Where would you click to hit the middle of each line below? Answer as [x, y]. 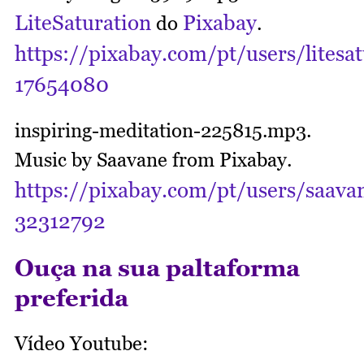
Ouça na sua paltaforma [157, 268]
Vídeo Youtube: [82, 344]
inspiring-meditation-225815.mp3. [163, 131]
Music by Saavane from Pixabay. [156, 160]
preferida [71, 298]
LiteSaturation [83, 23]
